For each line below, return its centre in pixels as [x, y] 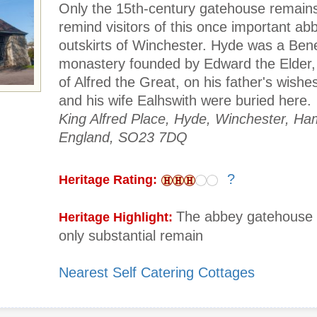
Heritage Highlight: [117, 218]
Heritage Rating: [108, 180]
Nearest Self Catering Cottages [157, 273]
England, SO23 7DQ [123, 138]
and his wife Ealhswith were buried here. [185, 101]
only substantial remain [131, 236]
